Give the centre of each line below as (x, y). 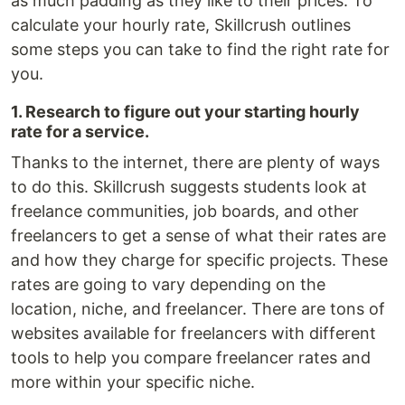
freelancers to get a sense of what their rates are (198, 235)
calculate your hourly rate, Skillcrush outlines (181, 25)
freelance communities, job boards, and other (185, 211)
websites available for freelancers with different (193, 333)
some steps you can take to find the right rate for (200, 49)
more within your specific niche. (133, 382)
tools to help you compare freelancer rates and (191, 358)
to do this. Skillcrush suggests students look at (189, 187)
